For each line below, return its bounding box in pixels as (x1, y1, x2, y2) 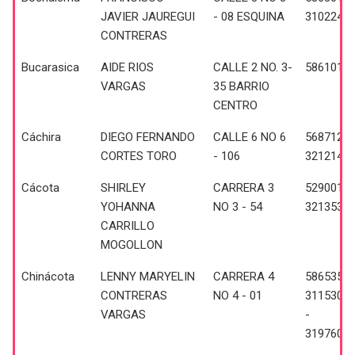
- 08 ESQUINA (213, 9, 284, 24)
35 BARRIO (213, 78, 269, 94)
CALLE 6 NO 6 (213, 129, 286, 144)
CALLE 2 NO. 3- (213, 59, 292, 74)
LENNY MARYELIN (101, 269, 195, 284)
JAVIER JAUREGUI (101, 9, 195, 24)
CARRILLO (101, 218, 155, 233)
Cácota (21, 180, 59, 195)
